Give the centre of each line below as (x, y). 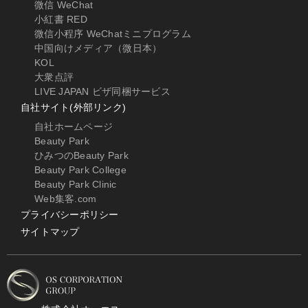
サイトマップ (50, 232)
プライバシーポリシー (70, 215)
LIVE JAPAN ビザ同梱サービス (102, 92)
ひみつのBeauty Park (81, 156)
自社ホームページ (74, 127)
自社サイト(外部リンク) (73, 108)
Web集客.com (66, 199)
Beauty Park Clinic (76, 185)
